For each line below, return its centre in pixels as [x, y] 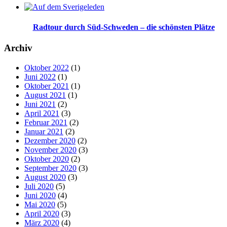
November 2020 [50, 149]
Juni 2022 [40, 77]
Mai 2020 [40, 204]
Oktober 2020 [47, 159]
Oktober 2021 [47, 86]
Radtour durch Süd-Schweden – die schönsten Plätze [124, 27]
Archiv [18, 48]
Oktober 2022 [47, 67]
